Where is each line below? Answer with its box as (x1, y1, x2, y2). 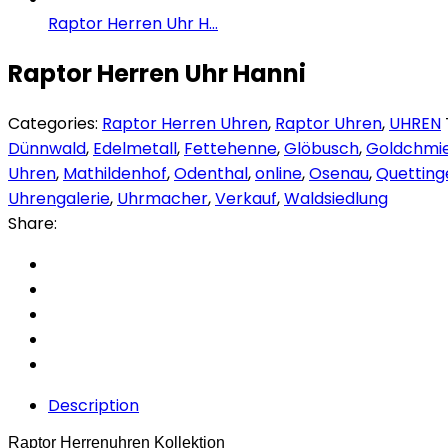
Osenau (309, 161, 369, 185)
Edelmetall (93, 136, 177, 160)
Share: (8, 211, 57, 235)
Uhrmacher (117, 186, 208, 210)
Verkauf (215, 186, 277, 210)
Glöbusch (284, 136, 359, 160)
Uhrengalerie (8, 186, 110, 210)
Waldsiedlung (284, 186, 388, 210)
